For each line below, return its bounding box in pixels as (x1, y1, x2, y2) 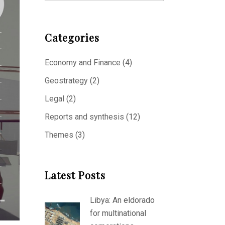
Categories (44, 31, 100, 44)
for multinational (89, 208, 146, 218)
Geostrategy (44, 76, 88, 85)
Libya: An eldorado (89, 195, 155, 205)
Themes (44, 130, 73, 140)
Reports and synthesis (44, 112, 124, 122)
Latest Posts (44, 168, 105, 182)
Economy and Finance (44, 58, 121, 67)
